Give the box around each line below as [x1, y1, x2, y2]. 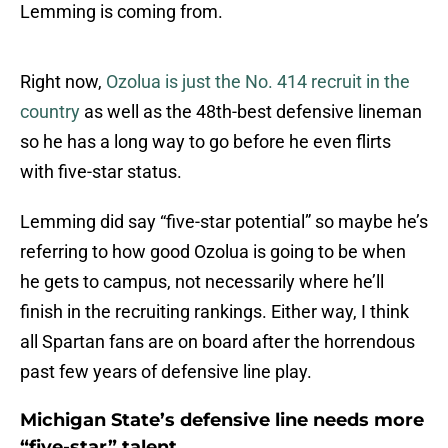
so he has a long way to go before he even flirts [20, 131, 391, 153]
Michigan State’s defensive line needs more [20, 409, 424, 432]
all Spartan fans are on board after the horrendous [20, 331, 415, 353]
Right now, [20, 71, 106, 93]
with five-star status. [20, 161, 182, 183]
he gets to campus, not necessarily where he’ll [20, 271, 384, 293]
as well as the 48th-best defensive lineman [80, 101, 422, 123]
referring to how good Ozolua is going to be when [20, 241, 406, 263]
